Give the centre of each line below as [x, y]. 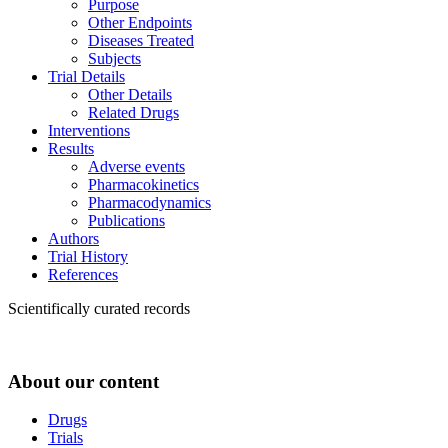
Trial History [88, 256]
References [83, 274]
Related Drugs [133, 112]
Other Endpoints [140, 22]
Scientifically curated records [99, 308]
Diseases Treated [141, 40]
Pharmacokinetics [143, 184]
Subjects [114, 58]
